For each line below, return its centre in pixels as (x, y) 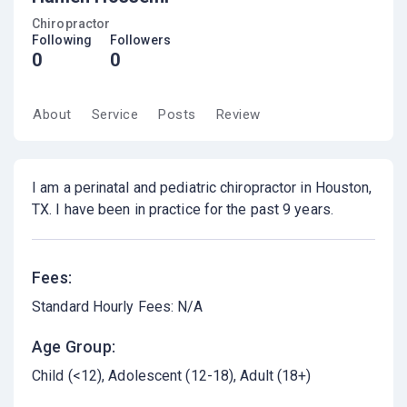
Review (238, 115)
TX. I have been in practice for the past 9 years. (183, 210)
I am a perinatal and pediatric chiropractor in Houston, (202, 188)
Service (114, 115)
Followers (140, 40)
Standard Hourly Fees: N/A (118, 307)
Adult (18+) (276, 376)
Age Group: (74, 347)
